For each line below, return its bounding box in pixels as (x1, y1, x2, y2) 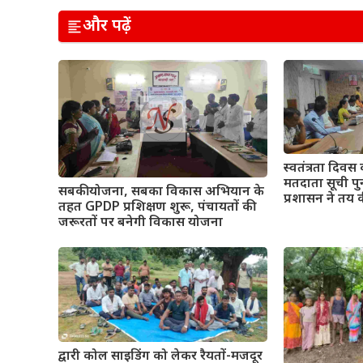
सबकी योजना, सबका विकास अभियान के (58, 184, 264, 202)
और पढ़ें (83, 15, 131, 37)
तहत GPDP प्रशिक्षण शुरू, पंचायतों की (58, 199, 253, 217)
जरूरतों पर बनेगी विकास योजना (58, 215, 223, 233)
